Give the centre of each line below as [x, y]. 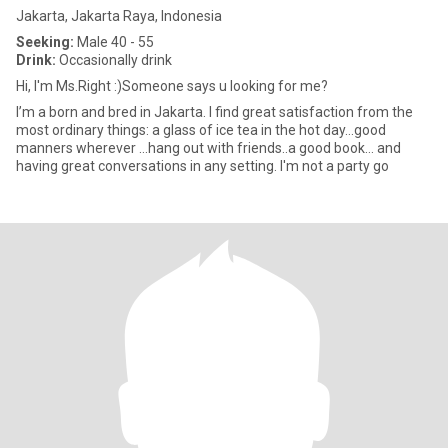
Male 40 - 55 [114, 42]
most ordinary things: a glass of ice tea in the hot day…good [201, 130]
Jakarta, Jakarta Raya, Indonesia [119, 16]
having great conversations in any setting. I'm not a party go [202, 166]
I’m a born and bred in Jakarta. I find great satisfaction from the [112, 112]
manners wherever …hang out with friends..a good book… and [208, 148]
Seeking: [45, 42]
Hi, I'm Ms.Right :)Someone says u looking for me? [172, 86]
